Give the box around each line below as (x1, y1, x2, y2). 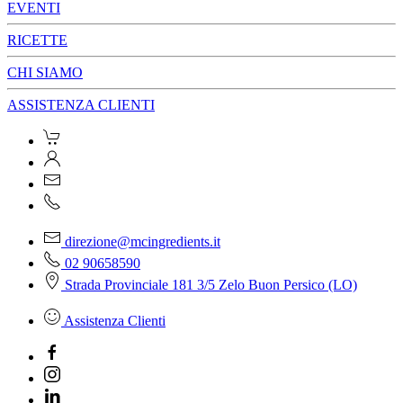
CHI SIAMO (7, 65, 83, 80)
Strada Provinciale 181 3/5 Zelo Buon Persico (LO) (61, 277, 357, 292)
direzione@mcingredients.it (61, 234, 220, 249)
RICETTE (7, 32, 67, 48)
